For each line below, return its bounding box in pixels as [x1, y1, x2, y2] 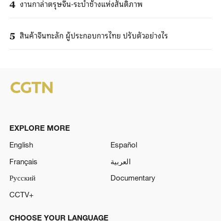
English [9, 140, 33, 149]
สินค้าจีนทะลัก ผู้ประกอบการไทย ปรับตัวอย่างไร [19, 29, 168, 41]
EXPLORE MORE [9, 123, 70, 133]
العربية [110, 156, 131, 166]
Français [9, 156, 37, 166]
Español [110, 140, 137, 149]
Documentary [110, 173, 155, 183]
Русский [9, 173, 36, 183]
